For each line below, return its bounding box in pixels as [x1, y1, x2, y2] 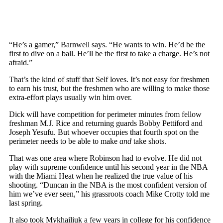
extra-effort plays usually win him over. [9, 93, 132, 102]
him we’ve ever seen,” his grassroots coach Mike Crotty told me [9, 189, 210, 198]
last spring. [9, 198, 43, 207]
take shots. [131, 136, 166, 145]
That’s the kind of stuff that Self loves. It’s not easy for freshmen [9, 75, 210, 84]
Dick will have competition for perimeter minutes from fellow [9, 110, 202, 118]
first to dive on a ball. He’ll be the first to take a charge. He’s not [9, 49, 210, 58]
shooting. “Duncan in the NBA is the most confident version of [9, 180, 207, 189]
